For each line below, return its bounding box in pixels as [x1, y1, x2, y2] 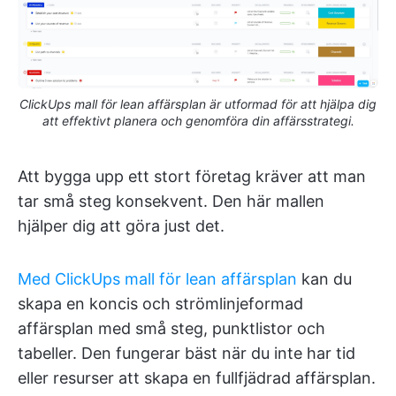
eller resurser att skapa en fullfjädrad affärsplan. [18, 368, 376, 387]
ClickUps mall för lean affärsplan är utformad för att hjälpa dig [19, 95, 377, 111]
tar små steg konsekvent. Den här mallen [18, 191, 324, 210]
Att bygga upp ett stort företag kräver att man [18, 166, 366, 186]
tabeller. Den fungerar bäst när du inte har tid [18, 343, 355, 362]
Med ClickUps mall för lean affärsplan [18, 269, 297, 288]
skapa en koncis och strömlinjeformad [18, 293, 303, 313]
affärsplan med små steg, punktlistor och [18, 318, 325, 338]
